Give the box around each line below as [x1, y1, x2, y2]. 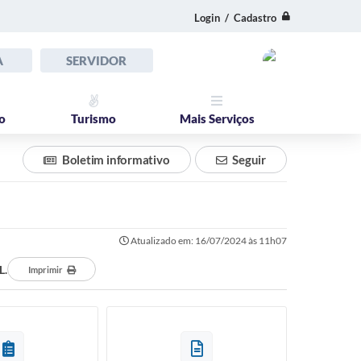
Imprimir [27, 264, 63, 275]
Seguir [232, 152, 266, 167]
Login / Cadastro [194, 10, 276, 24]
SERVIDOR [66, 53, 127, 68]
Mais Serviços [179, 111, 255, 126]
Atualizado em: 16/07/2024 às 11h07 [129, 234, 287, 247]
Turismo [71, 111, 116, 126]
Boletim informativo [61, 152, 170, 167]
